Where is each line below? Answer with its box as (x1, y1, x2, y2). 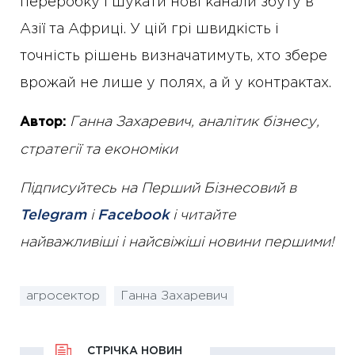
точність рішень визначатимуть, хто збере (20, 50, 327, 63)
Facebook (97, 209, 169, 223)
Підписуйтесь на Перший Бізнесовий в (20, 182, 296, 196)
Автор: (20, 116, 66, 129)
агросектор (26, 289, 100, 302)
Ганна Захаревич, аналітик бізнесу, (70, 116, 319, 129)
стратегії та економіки (20, 143, 177, 157)
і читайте (169, 209, 236, 223)
